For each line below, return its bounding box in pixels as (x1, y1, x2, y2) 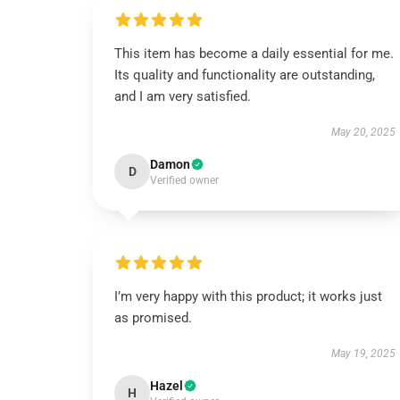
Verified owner (150, 174, 219, 187)
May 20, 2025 (330, 126, 396, 138)
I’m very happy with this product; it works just (114, 288, 382, 304)
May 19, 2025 (330, 347, 396, 360)
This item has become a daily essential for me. (114, 46, 394, 62)
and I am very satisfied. (114, 88, 251, 104)
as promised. (114, 310, 192, 326)
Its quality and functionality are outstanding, (114, 67, 375, 83)
